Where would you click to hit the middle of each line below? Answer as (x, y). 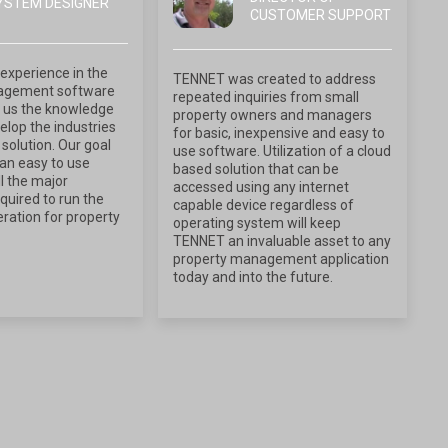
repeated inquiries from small (266, 96)
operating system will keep (257, 222)
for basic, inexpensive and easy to (279, 132)
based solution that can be (256, 168)
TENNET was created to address (275, 78)
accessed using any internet (261, 186)
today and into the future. (253, 276)
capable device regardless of (264, 204)
